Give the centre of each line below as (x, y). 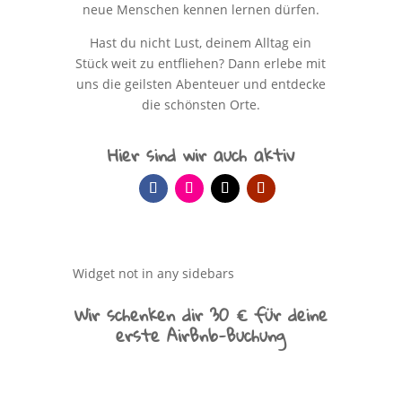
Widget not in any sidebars (153, 273)
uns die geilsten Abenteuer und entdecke (201, 84)
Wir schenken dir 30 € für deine (201, 315)
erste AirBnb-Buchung (201, 335)
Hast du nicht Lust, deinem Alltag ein (201, 43)
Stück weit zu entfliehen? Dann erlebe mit (201, 63)
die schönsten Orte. (201, 105)
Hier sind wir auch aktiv (201, 155)
